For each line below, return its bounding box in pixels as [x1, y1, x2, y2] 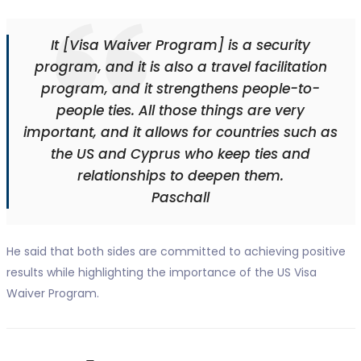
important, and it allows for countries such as [23, 122, 338, 142]
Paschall [151, 187, 210, 207]
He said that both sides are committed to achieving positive [6, 243, 346, 259]
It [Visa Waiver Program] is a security [51, 35, 310, 55]
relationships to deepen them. [77, 165, 284, 185]
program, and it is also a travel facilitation [34, 56, 327, 77]
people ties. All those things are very [56, 100, 305, 120]
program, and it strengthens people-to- [41, 78, 320, 98]
